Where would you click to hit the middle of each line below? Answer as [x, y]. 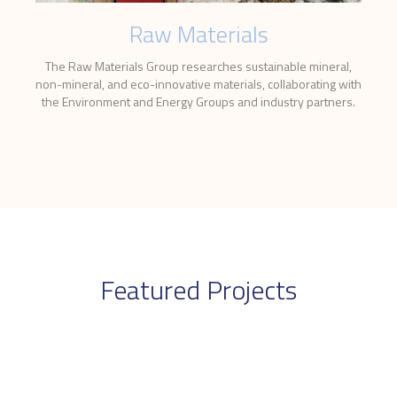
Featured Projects [198, 290]
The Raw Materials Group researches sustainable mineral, [198, 66]
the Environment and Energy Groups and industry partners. [198, 102]
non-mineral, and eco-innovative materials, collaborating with [198, 84]
